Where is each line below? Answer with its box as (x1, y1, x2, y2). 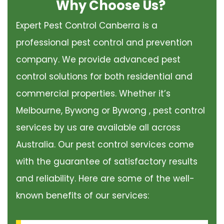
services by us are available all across (15, 121, 180, 134)
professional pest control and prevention (15, 36, 192, 49)
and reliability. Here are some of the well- (15, 172, 194, 185)
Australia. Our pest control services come (15, 138, 194, 151)
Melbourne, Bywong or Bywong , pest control (15, 104, 205, 117)
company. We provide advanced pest (15, 53, 180, 66)
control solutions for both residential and (15, 70, 192, 83)
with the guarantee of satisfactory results (15, 155, 197, 168)
